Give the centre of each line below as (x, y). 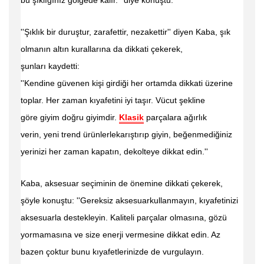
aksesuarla (42, 217)
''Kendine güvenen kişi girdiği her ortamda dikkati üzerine (127, 83)
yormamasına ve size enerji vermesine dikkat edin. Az (121, 235)
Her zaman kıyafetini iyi (90, 100)
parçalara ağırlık (175, 117)
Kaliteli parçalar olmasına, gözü (169, 217)
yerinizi (35, 151)
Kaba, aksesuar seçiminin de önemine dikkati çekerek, (122, 183)
